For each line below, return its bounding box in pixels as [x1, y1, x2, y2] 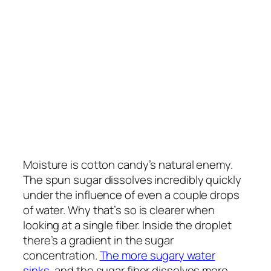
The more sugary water [99, 247, 215, 264]
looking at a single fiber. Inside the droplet [23, 217, 232, 233]
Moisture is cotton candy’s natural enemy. [23, 157, 233, 173]
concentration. [23, 247, 100, 264]
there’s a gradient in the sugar [23, 232, 174, 249]
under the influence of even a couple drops [23, 187, 240, 203]
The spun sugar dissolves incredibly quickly [23, 172, 241, 188]
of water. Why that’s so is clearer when [23, 202, 215, 218]
